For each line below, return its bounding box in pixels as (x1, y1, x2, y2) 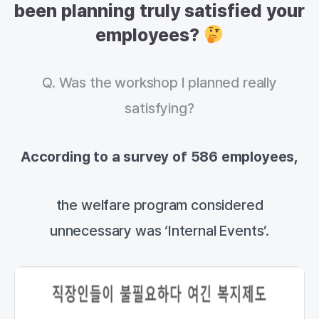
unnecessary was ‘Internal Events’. (49, 222, 270, 239)
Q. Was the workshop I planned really (42, 74, 277, 91)
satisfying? (125, 100, 194, 117)
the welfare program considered (56, 197, 263, 214)
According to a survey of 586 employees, (20, 148, 299, 165)
